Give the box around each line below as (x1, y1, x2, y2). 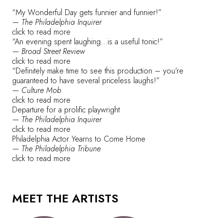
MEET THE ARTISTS (12, 190, 118, 207)
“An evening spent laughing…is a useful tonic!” (12, 36, 163, 48)
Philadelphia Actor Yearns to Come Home (12, 133, 145, 145)
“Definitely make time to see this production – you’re (12, 65, 183, 77)
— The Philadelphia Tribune (12, 143, 101, 155)
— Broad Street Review (12, 46, 85, 57)
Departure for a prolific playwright (12, 104, 120, 116)
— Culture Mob (12, 85, 61, 96)
